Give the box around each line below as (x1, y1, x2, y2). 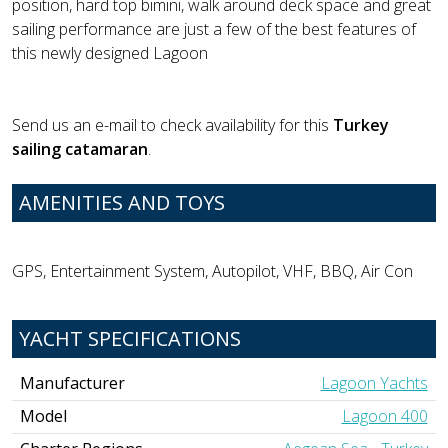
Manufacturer (20, 371, 126, 394)
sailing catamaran (12, 138, 148, 161)
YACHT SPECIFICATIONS (19, 324, 241, 352)
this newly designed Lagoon (12, 42, 208, 65)
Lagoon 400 (341, 404, 428, 427)
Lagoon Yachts (320, 371, 428, 394)
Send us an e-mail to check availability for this (12, 114, 333, 137)
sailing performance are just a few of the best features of (12, 18, 416, 41)
